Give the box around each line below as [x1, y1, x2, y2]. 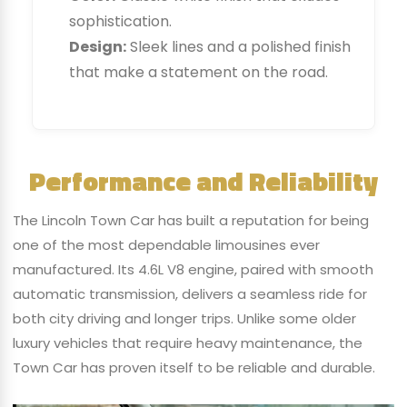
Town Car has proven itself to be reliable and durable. [12, 357, 375, 377]
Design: [68, 36, 126, 58]
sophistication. [68, 11, 172, 33]
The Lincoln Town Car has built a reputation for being [12, 210, 369, 230]
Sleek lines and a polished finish [125, 36, 351, 58]
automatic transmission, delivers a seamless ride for [12, 283, 367, 303]
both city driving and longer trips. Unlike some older [12, 308, 356, 328]
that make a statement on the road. [68, 62, 328, 84]
